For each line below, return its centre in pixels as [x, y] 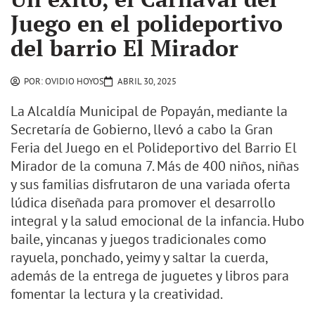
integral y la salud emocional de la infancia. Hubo [157, 221]
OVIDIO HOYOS [73, 82]
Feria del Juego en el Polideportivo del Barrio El [154, 148]
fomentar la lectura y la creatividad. [117, 294]
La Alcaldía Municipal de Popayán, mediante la [149, 111]
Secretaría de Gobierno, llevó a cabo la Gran [142, 130]
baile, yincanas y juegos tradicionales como [139, 239]
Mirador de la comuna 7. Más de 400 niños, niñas [155, 166]
